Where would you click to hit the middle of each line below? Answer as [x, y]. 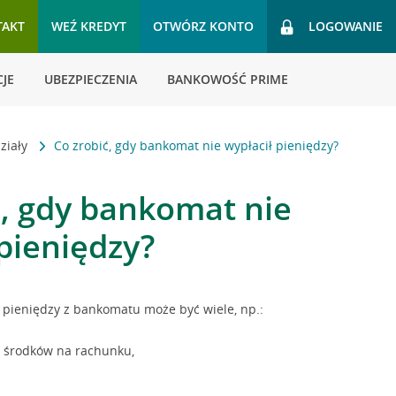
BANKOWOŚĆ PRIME [228, 79]
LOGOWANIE [346, 26]
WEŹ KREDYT [89, 26]
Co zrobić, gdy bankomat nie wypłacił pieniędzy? [197, 145]
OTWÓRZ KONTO [203, 26]
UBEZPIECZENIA [91, 79]
